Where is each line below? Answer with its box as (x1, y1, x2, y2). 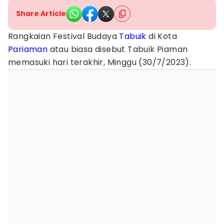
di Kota (146, 30, 177, 42)
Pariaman (8, 43, 48, 55)
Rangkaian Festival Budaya (8, 30, 119, 42)
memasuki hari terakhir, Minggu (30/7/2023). (8, 56, 191, 68)
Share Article (16, 8, 66, 18)
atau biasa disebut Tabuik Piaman (47, 43, 188, 55)
